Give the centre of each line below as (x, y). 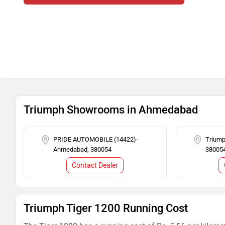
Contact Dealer (95, 165)
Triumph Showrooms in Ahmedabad (111, 110)
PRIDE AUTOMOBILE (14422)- (96, 139)
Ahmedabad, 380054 (82, 149)
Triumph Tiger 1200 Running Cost (106, 208)
